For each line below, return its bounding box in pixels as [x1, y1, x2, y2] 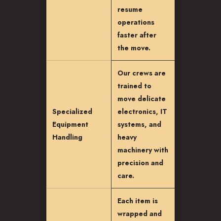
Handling [52, 132, 82, 142]
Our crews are [117, 68, 166, 78]
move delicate [117, 94, 166, 104]
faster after [117, 30, 156, 40]
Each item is [117, 196, 158, 206]
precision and [117, 158, 163, 168]
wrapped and [117, 209, 162, 219]
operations [117, 17, 154, 27]
